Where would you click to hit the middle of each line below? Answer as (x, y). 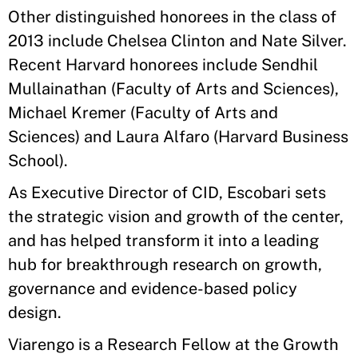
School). (38, 161)
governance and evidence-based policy (153, 288)
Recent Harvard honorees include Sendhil (163, 65)
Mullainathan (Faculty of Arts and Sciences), (173, 89)
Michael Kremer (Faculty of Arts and (143, 113)
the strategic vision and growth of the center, (176, 217)
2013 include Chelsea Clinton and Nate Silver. (177, 41)
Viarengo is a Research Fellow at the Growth (173, 344)
